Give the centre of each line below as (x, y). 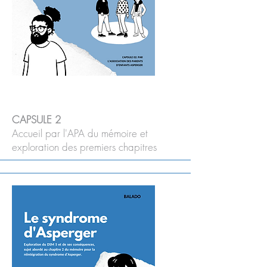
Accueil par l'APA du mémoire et (80, 133)
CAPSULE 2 (37, 119)
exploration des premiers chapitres (84, 147)
